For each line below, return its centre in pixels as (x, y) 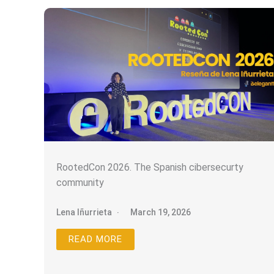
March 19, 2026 (161, 213)
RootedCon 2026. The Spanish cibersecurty (150, 168)
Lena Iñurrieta (84, 213)
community (80, 183)
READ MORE (95, 239)
